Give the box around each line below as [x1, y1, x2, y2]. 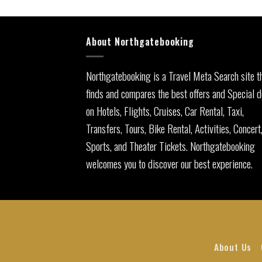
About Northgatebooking [86, 35, 194, 49]
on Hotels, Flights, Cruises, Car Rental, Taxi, [86, 102, 244, 119]
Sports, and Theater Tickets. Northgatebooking [86, 137, 255, 154]
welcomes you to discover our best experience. [86, 154, 253, 171]
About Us [213, 240, 252, 253]
